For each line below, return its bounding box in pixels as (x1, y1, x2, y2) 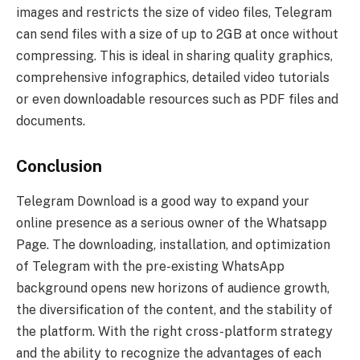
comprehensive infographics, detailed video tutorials (16, 70, 329, 86)
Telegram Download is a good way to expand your (16, 194, 309, 210)
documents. (16, 113, 85, 129)
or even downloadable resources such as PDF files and (16, 92, 338, 108)
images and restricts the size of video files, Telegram (16, 5, 332, 21)
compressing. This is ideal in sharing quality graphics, (16, 48, 333, 64)
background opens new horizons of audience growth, (16, 280, 329, 297)
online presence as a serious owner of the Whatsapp (16, 215, 327, 231)
